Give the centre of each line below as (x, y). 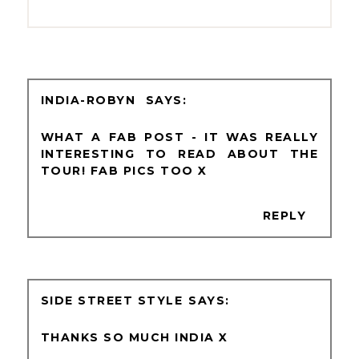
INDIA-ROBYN (90, 101)
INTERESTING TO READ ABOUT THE (179, 154)
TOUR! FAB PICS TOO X (124, 171)
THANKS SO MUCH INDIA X (134, 338)
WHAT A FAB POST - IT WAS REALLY (179, 137)
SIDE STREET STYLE (112, 301)
